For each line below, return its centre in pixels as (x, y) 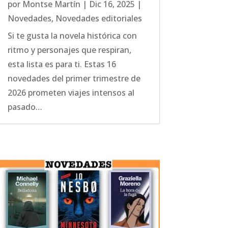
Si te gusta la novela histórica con (72, 36)
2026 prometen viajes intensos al (71, 93)
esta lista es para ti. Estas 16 (62, 64)
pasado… (25, 107)
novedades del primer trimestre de (74, 79)
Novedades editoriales (98, 19)
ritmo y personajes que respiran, (69, 50)
